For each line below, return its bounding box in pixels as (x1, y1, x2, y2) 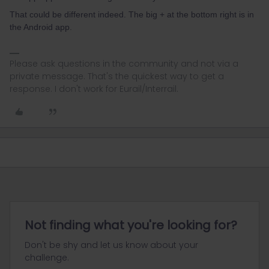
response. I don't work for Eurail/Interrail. (10, 83, 178, 95)
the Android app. (10, 22, 72, 32)
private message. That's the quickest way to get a (10, 70, 224, 82)
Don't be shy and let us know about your (25, 239, 198, 251)
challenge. (25, 252, 69, 264)
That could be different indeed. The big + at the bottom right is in (10, 10, 254, 19)
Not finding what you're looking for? (25, 217, 237, 234)
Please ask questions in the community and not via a (10, 58, 238, 70)
